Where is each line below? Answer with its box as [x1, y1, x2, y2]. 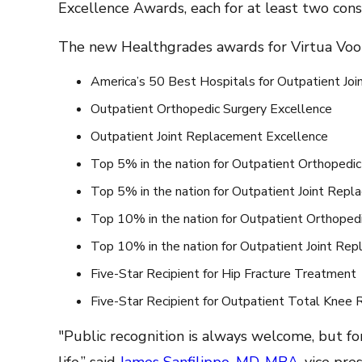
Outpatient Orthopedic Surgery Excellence [90, 100, 332, 118]
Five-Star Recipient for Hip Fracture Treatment [90, 265, 356, 283]
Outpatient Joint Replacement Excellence [90, 128, 328, 145]
